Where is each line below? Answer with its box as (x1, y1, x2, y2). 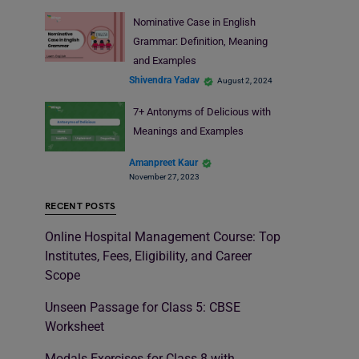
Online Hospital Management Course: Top (45, 229, 280, 245)
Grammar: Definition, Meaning (132, 34, 268, 47)
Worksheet (45, 319, 104, 335)
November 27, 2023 (129, 172, 200, 182)
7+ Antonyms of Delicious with (132, 105, 271, 118)
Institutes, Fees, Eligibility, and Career (45, 248, 252, 264)
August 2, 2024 (217, 75, 272, 85)
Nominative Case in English (132, 15, 256, 28)
